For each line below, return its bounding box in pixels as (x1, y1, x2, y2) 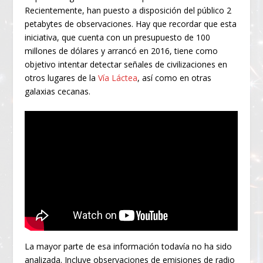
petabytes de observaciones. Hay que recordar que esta (25, 18, 237, 30)
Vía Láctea (98, 72, 138, 84)
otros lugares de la (25, 72, 99, 84)
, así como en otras (137, 72, 212, 84)
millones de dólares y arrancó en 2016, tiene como (25, 45, 218, 57)
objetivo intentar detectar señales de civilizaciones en (25, 59, 228, 70)
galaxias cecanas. (25, 86, 91, 97)
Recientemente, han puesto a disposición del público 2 (25, 5, 232, 16)
